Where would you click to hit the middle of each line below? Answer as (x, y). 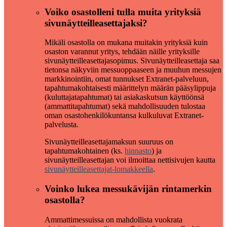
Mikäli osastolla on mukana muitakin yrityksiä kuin (126, 43)
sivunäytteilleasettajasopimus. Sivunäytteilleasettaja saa (132, 61)
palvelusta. (62, 125)
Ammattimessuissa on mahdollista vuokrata (113, 219)
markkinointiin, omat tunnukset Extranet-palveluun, (127, 79)
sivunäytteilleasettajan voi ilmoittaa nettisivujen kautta (130, 160)
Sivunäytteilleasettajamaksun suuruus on (109, 142)
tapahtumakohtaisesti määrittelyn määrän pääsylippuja (130, 88)
